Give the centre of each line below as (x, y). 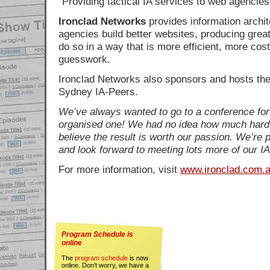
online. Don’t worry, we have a (105, 265)
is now (138, 258)
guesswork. (84, 59)
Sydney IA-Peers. (98, 92)
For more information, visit (119, 169)
